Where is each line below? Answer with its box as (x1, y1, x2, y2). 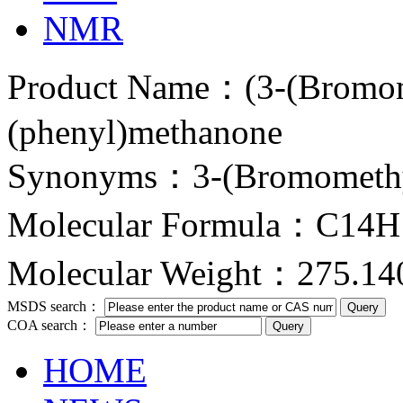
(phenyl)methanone (7, 112, 282, 151)
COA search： (7, 318, 95, 333)
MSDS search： (7, 299, 104, 314)
